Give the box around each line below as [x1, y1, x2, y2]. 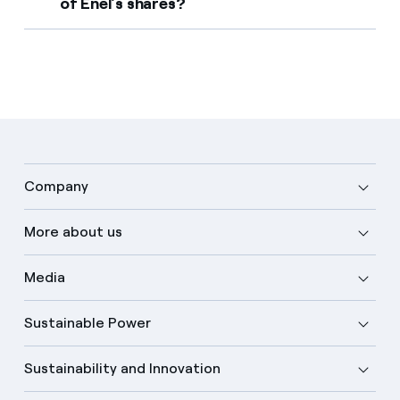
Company [23, 177, 88, 195]
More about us [23, 222, 122, 240]
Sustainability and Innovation [23, 359, 221, 377]
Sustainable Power [23, 313, 151, 331]
